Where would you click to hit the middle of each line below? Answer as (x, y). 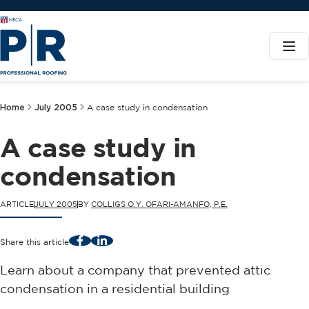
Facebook (100, 239)
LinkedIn (118, 239)
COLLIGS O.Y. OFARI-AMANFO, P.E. (159, 204)
